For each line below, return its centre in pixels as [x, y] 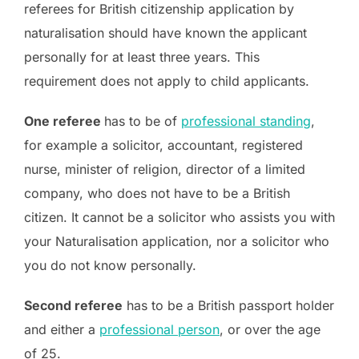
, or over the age [270, 329]
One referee [64, 121]
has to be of [143, 121]
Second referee [73, 305]
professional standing [246, 121]
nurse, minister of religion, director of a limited [165, 169]
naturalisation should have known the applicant [165, 32]
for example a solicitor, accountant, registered [163, 145]
